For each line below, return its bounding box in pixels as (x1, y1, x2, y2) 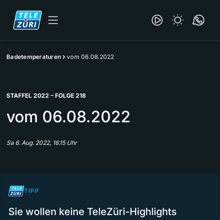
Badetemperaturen (6, 53, 61, 60)
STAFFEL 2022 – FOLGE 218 (6, 92, 86, 99)
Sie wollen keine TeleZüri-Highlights (8, 206, 177, 218)
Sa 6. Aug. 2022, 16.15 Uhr (6, 139, 77, 146)
